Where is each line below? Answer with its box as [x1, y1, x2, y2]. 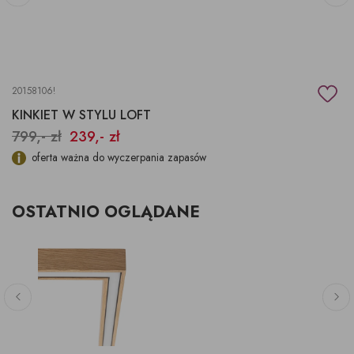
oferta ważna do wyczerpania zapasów [32, 149, 206, 166]
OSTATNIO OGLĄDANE [12, 200, 200, 224]
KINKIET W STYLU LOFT [12, 106, 151, 125]
